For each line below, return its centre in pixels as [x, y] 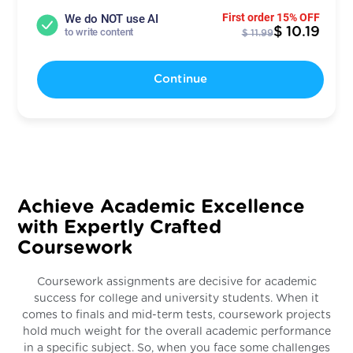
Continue [180, 79]
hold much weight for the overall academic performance [176, 331]
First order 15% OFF [271, 17]
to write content [99, 32]
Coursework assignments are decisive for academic [176, 282]
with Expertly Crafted [120, 228]
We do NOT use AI [112, 19]
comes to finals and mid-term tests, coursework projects [176, 315]
